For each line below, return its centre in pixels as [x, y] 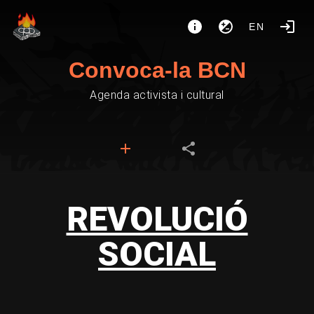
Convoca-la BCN [157, 70]
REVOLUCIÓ [157, 219]
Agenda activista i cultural [157, 95]
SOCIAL [157, 254]
